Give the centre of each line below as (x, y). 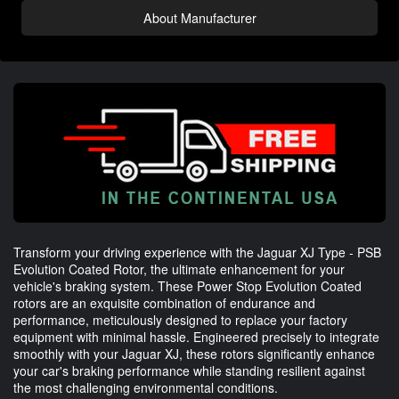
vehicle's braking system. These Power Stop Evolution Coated (187, 285)
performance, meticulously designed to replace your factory (180, 319)
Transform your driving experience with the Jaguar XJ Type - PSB (197, 252)
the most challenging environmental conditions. (146, 387)
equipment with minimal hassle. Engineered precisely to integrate (196, 336)
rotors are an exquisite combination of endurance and (164, 302)
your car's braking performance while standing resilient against (189, 370)
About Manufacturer (199, 17)
